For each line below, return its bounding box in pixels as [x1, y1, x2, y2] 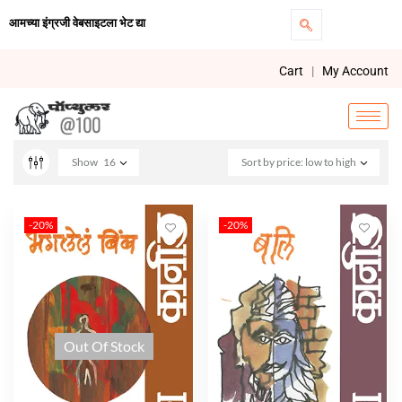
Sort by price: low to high [241, 154, 356, 169]
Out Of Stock [63, 336, 144, 354]
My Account [322, 64, 389, 78]
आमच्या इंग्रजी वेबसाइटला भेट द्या [9, 16, 145, 30]
